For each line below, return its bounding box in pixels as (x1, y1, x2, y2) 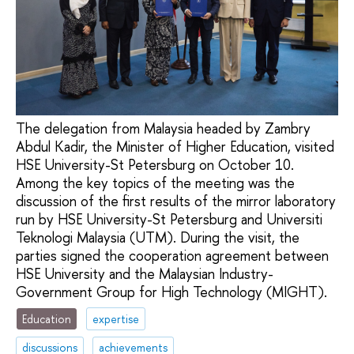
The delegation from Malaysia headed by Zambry (16, 118, 311, 138)
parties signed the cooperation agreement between (16, 245, 329, 265)
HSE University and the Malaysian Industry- (16, 263, 273, 284)
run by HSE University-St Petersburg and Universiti (16, 209, 322, 229)
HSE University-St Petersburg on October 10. (16, 154, 294, 175)
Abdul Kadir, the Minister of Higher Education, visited (16, 136, 334, 156)
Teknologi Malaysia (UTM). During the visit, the (16, 227, 299, 247)
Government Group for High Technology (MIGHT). (16, 281, 327, 302)
